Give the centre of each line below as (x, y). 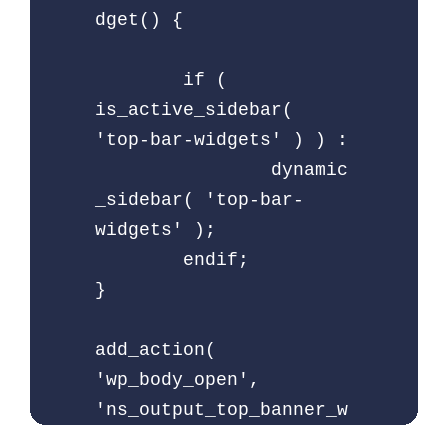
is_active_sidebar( (194, 109)
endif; (139, 259)
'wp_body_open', (177, 379)
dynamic (183, 169)
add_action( (155, 349)
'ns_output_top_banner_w (221, 409)
